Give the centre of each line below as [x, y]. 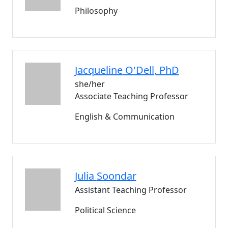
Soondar [116, 176]
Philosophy [96, 11]
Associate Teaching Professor [131, 96]
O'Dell [139, 70]
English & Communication [124, 117]
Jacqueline [98, 70]
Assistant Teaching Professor [131, 190]
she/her [90, 84]
